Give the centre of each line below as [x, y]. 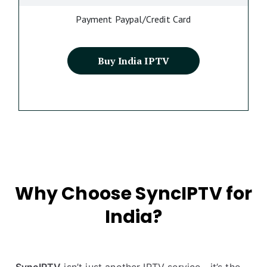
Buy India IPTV [133, 61]
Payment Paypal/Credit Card [133, 19]
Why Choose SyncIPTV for [133, 194]
